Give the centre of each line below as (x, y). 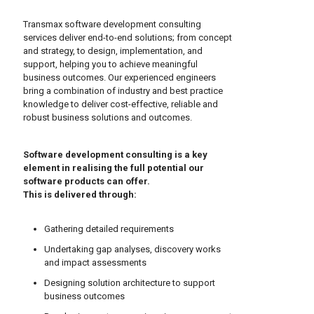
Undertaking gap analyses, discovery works (132, 249)
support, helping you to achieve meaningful (110, 64)
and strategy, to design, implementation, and (113, 51)
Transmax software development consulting (112, 24)
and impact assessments (95, 262)
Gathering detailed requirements (109, 229)
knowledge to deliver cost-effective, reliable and (121, 104)
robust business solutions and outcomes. (108, 117)
